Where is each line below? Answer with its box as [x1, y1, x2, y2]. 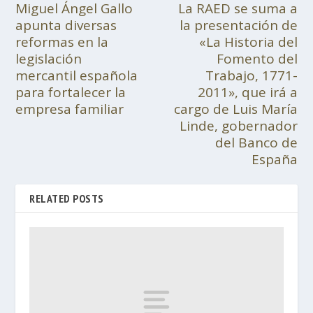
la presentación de [179, 16, 298, 34]
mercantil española [15, 66, 138, 85]
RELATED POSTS [29, 191, 104, 205]
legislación [15, 50, 82, 68]
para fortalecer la [15, 83, 126, 101]
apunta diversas [15, 16, 117, 34]
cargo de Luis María [173, 100, 298, 118]
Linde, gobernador [179, 117, 298, 135]
